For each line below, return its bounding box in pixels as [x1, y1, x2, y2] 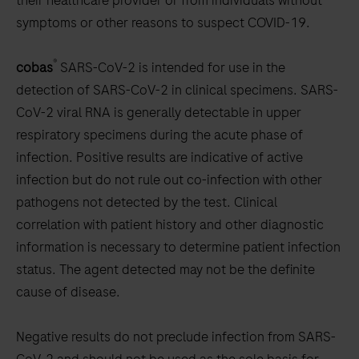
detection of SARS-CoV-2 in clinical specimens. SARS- [16, 80, 338, 100]
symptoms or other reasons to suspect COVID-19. [16, 13, 310, 33]
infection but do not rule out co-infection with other [16, 170, 322, 190]
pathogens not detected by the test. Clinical [16, 192, 277, 212]
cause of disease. [16, 282, 120, 302]
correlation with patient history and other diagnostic [16, 215, 324, 235]
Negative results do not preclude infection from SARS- [16, 327, 336, 347]
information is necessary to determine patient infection [16, 237, 341, 257]
